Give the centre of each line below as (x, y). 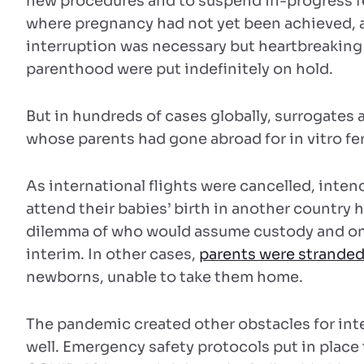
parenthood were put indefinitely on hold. (180, 69)
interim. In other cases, (113, 254)
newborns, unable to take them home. (165, 277)
